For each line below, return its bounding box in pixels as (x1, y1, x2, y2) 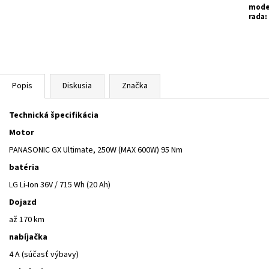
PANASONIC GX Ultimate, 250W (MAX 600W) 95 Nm (9, 144, 183, 156)
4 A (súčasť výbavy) (9, 248, 79, 261)
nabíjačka (9, 231, 47, 243)
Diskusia (62, 79, 92, 92)
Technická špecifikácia (9, 109, 98, 121)
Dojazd (9, 196, 37, 208)
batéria (9, 161, 39, 174)
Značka (122, 79, 148, 92)
